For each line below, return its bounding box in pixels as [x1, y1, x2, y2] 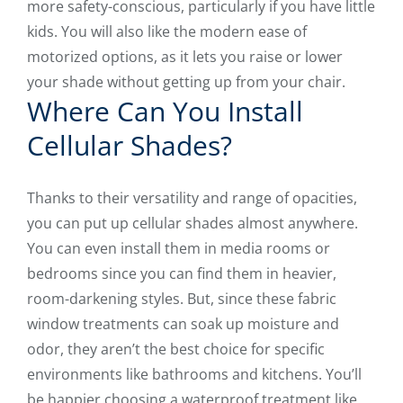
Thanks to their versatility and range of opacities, [27, 188, 357, 209]
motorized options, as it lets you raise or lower [27, 47, 343, 67]
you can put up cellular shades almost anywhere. [27, 213, 358, 234]
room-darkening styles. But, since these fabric [27, 289, 336, 309]
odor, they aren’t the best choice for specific [27, 339, 325, 360]
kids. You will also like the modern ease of [27, 22, 307, 42]
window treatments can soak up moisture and [27, 314, 339, 335]
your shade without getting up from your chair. [27, 72, 345, 93]
